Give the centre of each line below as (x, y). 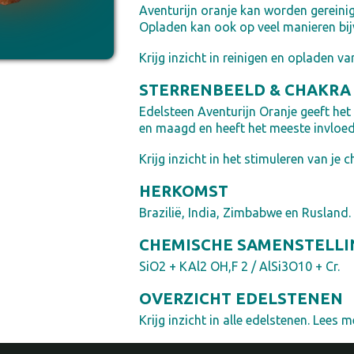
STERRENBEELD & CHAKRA (245, 90)
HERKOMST (183, 191)
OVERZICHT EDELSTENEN (241, 298)
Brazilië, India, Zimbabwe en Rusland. (245, 213)
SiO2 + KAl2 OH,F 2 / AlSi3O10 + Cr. (239, 266)
